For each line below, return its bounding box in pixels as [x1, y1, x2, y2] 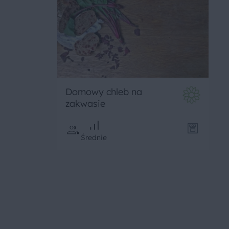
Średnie [81, 133, 107, 143]
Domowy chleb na [65, 86, 142, 98]
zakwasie [65, 98, 105, 110]
